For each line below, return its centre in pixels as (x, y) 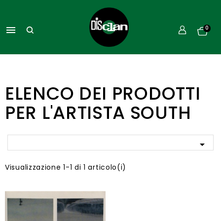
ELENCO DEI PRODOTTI (103, 93)
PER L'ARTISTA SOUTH (98, 113)
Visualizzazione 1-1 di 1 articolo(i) (66, 167)
